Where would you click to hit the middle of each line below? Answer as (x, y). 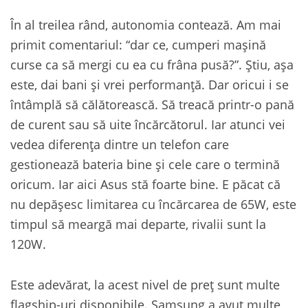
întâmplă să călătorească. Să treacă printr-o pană (152, 104)
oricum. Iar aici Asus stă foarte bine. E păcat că (145, 184)
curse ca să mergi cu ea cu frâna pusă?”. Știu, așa (152, 64)
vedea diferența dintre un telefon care (120, 144)
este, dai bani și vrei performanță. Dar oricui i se (150, 84)
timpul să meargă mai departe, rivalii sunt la (138, 223)
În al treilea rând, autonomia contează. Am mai (146, 24)
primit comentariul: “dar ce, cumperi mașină (138, 44)
